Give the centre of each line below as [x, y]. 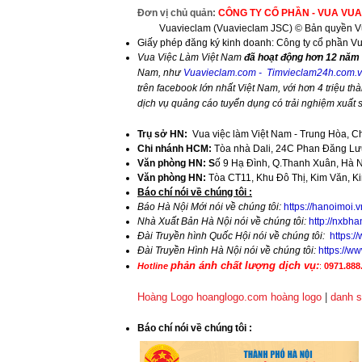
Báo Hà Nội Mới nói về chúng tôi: [209, 207]
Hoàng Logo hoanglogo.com [202, 297]
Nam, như [160, 73]
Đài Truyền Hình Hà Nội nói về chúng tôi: [228, 250]
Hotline [154, 266]
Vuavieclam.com [220, 73]
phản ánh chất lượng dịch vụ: [245, 265]
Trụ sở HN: [162, 134]
